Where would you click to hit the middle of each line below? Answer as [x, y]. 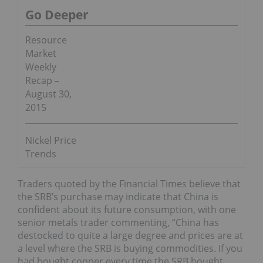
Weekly [41, 67]
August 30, [48, 94]
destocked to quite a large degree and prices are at [130, 236]
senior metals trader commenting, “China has [118, 223]
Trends [41, 154]
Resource [46, 40]
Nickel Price [51, 141]
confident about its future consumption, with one [127, 210]
